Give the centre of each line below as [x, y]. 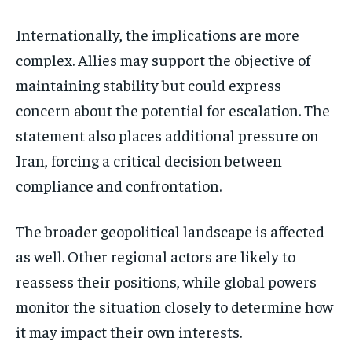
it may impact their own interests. [129, 332]
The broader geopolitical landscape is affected [170, 231]
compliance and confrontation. [119, 185]
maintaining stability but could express [148, 85]
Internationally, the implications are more [158, 35]
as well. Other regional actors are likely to [156, 256]
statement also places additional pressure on [167, 135]
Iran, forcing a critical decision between [149, 160]
